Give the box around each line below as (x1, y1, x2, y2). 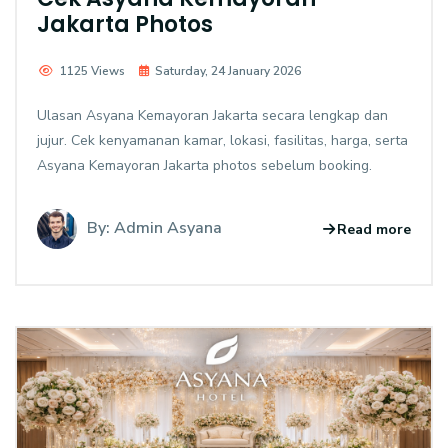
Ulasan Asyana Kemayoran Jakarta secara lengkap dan (37, 106, 388, 126)
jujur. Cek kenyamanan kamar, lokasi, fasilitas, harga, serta (37, 131, 408, 151)
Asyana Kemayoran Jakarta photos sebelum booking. (37, 156, 372, 176)
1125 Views (60, 63, 125, 80)
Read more (337, 219, 411, 239)
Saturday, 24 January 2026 (155, 63, 301, 80)
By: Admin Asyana (87, 217, 222, 240)
